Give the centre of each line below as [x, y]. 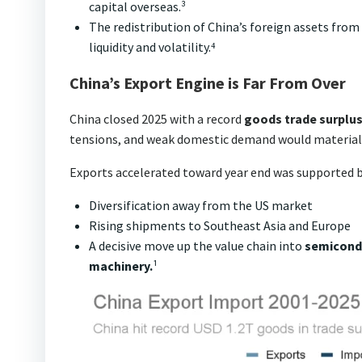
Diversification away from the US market [201, 205]
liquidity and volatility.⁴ [152, 46]
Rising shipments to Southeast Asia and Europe [220, 225]
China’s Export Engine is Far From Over [208, 82]
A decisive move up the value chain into [197, 245]
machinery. [121, 265]
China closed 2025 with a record [157, 118]
